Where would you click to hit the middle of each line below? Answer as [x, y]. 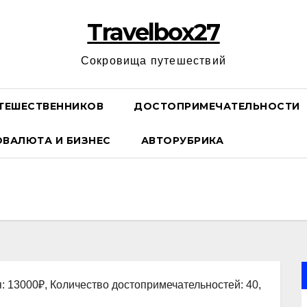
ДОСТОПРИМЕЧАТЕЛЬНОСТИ [217, 106]
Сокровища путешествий [153, 61]
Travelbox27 [153, 32]
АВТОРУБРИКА [182, 140]
